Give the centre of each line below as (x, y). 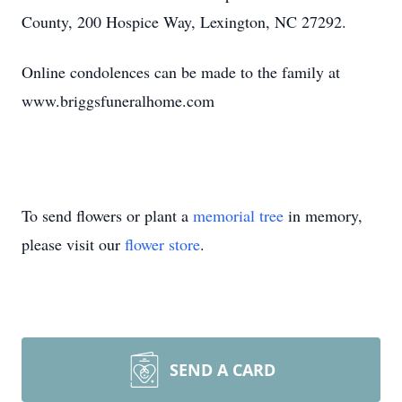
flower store (162, 244)
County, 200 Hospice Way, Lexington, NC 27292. (184, 22)
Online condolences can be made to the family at (181, 72)
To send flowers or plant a (107, 215)
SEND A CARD (223, 370)
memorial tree (238, 215)
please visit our (73, 244)
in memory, (323, 215)
